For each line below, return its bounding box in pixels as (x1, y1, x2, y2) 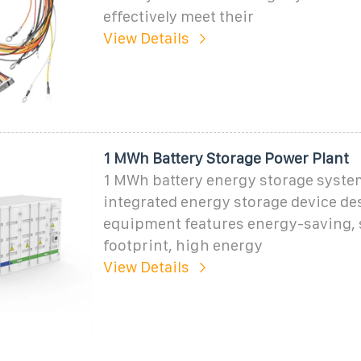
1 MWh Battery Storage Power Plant (102, 149, 349, 167)
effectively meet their (102, 7, 254, 25)
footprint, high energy (102, 236, 263, 254)
